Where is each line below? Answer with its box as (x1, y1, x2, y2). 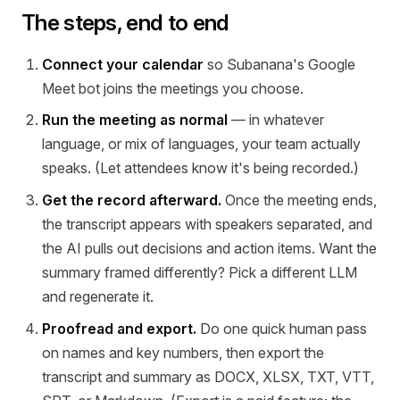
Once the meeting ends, (221, 191, 378, 210)
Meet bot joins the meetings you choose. (42, 79, 304, 97)
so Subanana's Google (204, 54, 356, 73)
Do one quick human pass (196, 319, 368, 337)
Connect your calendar (42, 54, 204, 73)
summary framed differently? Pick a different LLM (42, 263, 358, 282)
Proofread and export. (42, 319, 197, 337)
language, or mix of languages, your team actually (42, 135, 362, 154)
